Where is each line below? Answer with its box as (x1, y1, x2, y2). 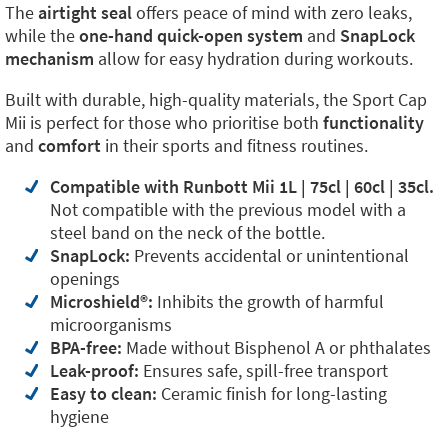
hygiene (50, 404, 109, 428)
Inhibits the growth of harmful (153, 289, 384, 313)
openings (50, 266, 120, 290)
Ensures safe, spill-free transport (139, 358, 388, 382)
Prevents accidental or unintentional (130, 243, 409, 267)
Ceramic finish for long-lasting (157, 381, 387, 405)
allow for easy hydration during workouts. (94, 46, 413, 70)
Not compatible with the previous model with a (50, 197, 406, 221)
